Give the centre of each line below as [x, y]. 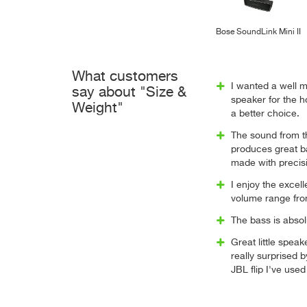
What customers [125, 77]
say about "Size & [129, 93]
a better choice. [265, 114]
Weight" [98, 109]
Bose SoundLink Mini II [258, 32]
